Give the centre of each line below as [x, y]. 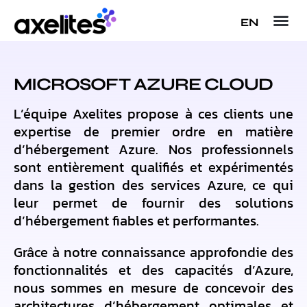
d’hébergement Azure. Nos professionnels [153, 149]
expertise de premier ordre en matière [153, 132]
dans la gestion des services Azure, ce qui [153, 185]
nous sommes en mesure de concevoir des [153, 288]
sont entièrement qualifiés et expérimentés [153, 167]
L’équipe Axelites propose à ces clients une [153, 114]
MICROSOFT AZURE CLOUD [143, 84]
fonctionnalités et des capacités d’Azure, [153, 270]
